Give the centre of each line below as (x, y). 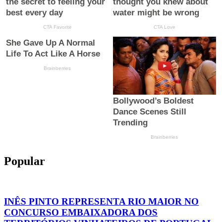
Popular (25, 161)
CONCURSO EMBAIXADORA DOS (81, 212)
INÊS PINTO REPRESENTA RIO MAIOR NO (101, 201)
